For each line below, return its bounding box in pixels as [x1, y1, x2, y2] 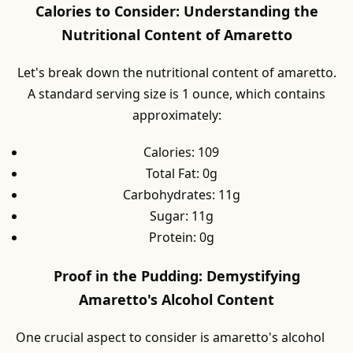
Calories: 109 [143, 143, 220, 161]
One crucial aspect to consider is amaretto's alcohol [16, 329, 325, 346]
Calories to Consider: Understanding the [35, 2, 318, 20]
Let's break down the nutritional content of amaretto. [17, 64, 336, 81]
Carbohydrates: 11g [122, 186, 240, 203]
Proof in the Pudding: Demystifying [53, 266, 300, 285]
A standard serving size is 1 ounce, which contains [28, 85, 325, 102]
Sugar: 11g [149, 207, 214, 225]
